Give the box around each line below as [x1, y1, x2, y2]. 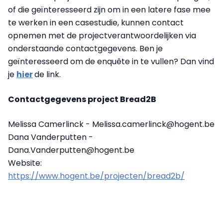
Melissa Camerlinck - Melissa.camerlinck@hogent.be [8, 118, 215, 130]
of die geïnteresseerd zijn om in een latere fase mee [8, 4, 211, 16]
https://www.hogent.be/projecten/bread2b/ [8, 170, 185, 182]
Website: [8, 157, 42, 169]
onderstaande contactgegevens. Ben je [8, 43, 163, 55]
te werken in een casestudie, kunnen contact [8, 17, 184, 29]
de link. [34, 69, 63, 81]
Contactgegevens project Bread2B [8, 94, 156, 106]
